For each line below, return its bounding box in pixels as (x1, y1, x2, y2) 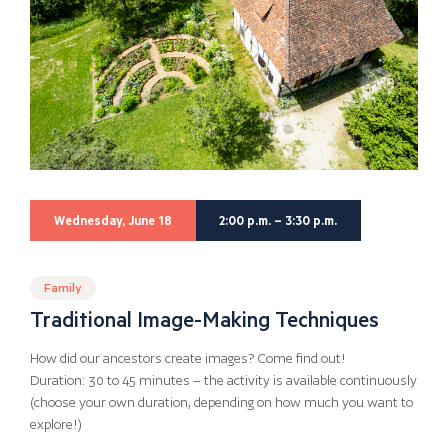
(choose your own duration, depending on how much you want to (30, 394, 413, 410)
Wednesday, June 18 (53, 212, 172, 229)
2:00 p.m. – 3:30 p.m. (219, 212, 338, 229)
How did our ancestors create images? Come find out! (30, 350, 346, 366)
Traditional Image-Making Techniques (30, 303, 379, 333)
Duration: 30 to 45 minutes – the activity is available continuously (30, 372, 417, 388)
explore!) (30, 416, 82, 432)
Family (44, 279, 82, 296)
